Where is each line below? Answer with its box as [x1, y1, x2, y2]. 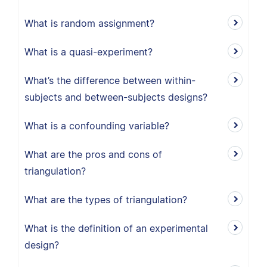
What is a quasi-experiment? [24, 46, 153, 58]
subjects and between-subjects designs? [24, 91, 207, 103]
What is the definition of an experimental [24, 222, 208, 234]
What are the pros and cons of [24, 148, 162, 160]
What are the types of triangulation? [24, 194, 187, 206]
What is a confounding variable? [24, 120, 169, 132]
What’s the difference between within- [24, 74, 195, 86]
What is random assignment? [24, 17, 154, 29]
